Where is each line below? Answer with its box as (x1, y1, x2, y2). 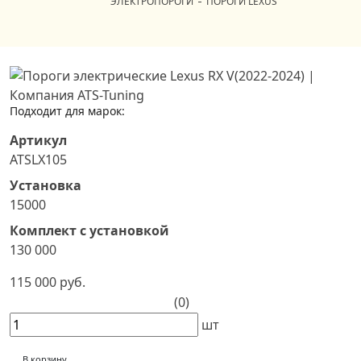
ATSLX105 (10, 151, 67, 168)
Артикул (10, 131, 67, 149)
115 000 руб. (10, 273, 85, 291)
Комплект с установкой (10, 222, 169, 239)
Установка (10, 176, 81, 194)
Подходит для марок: (10, 103, 125, 118)
